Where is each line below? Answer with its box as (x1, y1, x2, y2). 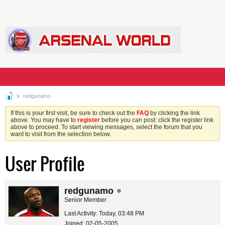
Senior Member (64, 196, 106, 203)
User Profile (5, 151, 84, 177)
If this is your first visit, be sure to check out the (11, 109, 137, 117)
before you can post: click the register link (100, 117, 213, 124)
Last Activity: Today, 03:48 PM (64, 210, 144, 217)
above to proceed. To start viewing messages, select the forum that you (11, 124, 202, 131)
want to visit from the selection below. (11, 131, 111, 138)
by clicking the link (149, 109, 200, 117)
